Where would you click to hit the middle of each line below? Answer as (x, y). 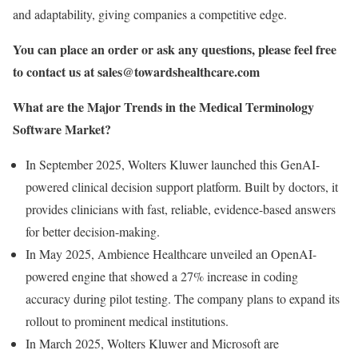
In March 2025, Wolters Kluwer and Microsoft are (152, 343)
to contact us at (55, 72)
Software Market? (62, 129)
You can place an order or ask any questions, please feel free (175, 49)
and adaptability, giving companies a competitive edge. (150, 14)
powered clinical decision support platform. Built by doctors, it (182, 187)
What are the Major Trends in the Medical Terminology (163, 107)
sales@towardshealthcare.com (179, 72)
